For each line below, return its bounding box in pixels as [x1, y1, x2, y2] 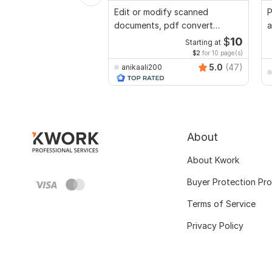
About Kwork [187, 155, 239, 166]
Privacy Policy [187, 220, 243, 231]
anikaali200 [121, 62, 162, 72]
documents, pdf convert [114, 20, 213, 31]
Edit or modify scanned [114, 7, 208, 18]
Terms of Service [187, 199, 256, 209]
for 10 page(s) [200, 49, 243, 57]
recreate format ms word [114, 33, 215, 44]
